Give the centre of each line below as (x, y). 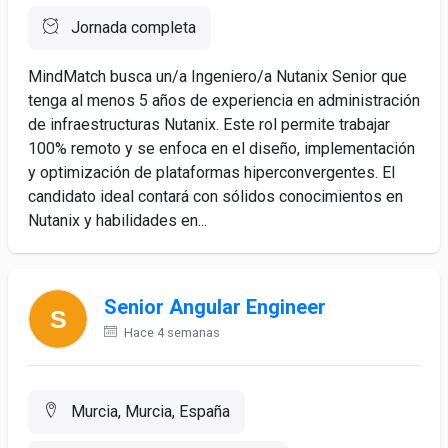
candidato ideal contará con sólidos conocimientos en (215, 196)
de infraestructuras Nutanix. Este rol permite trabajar (209, 124)
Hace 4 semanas (170, 332)
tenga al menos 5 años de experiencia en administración (224, 100)
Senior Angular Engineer (215, 307)
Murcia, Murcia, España (148, 411)
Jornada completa (131, 27)
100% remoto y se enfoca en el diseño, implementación (221, 148)
